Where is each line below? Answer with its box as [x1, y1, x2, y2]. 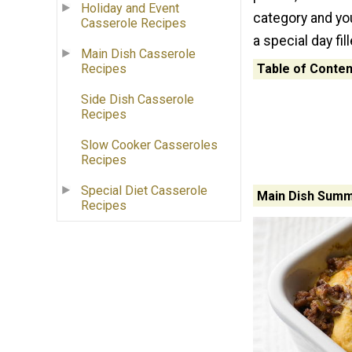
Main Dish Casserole [81, 46, 196, 62]
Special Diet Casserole [81, 183, 207, 199]
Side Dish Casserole [81, 92, 194, 108]
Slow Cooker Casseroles [81, 137, 218, 153]
